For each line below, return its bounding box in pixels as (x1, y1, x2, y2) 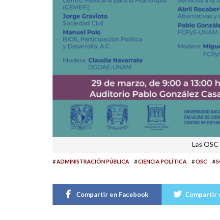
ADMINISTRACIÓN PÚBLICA (56, 158, 129, 165)
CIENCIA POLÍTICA (138, 158, 187, 165)
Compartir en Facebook (76, 190, 148, 198)
